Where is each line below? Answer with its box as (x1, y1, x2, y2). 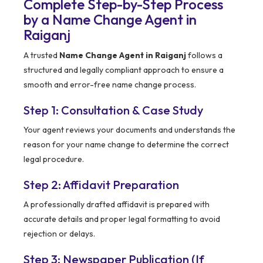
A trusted (23, 50, 59, 61)
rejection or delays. (23, 228, 95, 240)
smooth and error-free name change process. (23, 79, 196, 90)
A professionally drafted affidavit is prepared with (23, 199, 210, 210)
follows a (186, 50, 222, 61)
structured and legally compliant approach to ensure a (23, 65, 224, 76)
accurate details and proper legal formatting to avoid (23, 214, 220, 225)
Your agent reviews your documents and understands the (23, 124, 235, 136)
